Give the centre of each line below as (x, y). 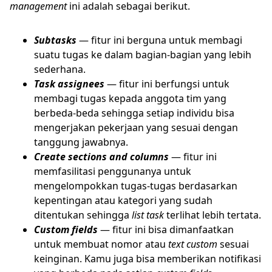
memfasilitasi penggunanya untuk (113, 171)
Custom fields (66, 229)
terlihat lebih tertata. (212, 215)
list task (148, 215)
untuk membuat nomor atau (101, 244)
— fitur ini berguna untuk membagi (159, 40)
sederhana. (60, 69)
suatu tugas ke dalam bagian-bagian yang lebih (143, 54)
